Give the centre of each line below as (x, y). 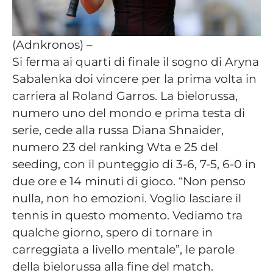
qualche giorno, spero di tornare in (112, 232)
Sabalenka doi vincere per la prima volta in (134, 79)
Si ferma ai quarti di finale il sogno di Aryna (136, 62)
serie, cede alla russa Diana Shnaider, (118, 130)
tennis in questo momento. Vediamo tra (127, 215)
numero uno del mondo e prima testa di (129, 113)
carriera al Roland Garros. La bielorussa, (125, 96)
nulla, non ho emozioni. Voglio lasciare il (127, 198)
